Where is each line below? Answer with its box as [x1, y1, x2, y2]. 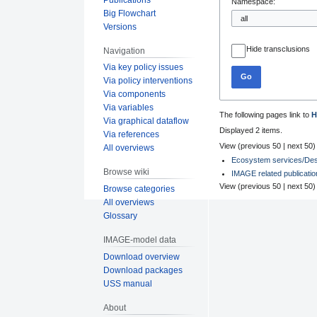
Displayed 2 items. [219, 126, 282, 135]
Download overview [103, 251, 180, 262]
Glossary [103, 211, 138, 221]
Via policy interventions [103, 76, 193, 86]
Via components [103, 89, 166, 100]
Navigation [103, 45, 146, 56]
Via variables [103, 103, 154, 113]
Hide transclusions [246, 44, 310, 53]
